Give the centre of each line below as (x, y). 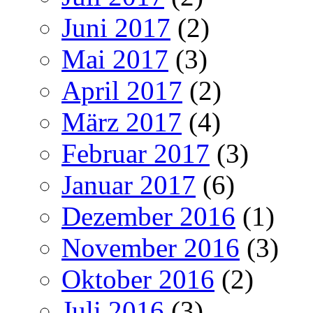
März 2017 (122, 122)
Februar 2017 (136, 154)
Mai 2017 (115, 59)
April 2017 (122, 91)
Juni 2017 (116, 28)
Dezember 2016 (148, 217)
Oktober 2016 (138, 279)
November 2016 (151, 248)
